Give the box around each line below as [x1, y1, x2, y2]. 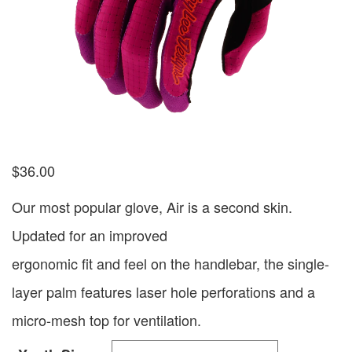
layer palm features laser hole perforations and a [12, 281, 315, 302]
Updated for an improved [12, 225, 167, 246]
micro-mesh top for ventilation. [12, 310, 201, 331]
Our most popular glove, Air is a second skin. [12, 196, 292, 218]
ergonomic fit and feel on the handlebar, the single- [12, 253, 329, 274]
